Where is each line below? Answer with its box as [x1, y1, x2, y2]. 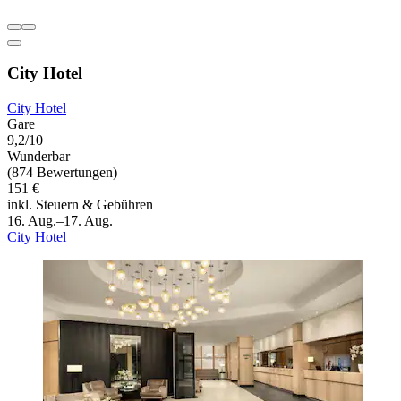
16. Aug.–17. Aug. [7, 212, 113, 228]
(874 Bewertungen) [7, 164, 117, 180]
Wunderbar [7, 148, 70, 164]
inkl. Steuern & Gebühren [7, 196, 153, 212]
